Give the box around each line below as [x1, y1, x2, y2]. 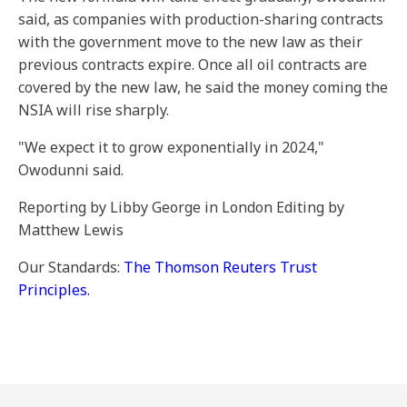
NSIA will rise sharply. [18, 100, 169, 120]
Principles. [18, 280, 90, 300]
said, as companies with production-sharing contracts [18, 9, 383, 29]
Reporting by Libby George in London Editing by [18, 197, 344, 217]
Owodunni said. [18, 160, 124, 180]
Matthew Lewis [18, 220, 124, 240]
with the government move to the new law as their [18, 32, 362, 52]
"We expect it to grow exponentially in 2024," [18, 137, 324, 157]
